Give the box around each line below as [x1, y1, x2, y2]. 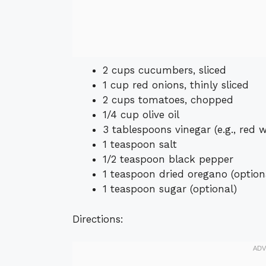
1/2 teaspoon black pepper [103, 153, 233, 166]
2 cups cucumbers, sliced [103, 64, 226, 77]
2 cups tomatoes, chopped [103, 94, 233, 106]
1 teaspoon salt [103, 138, 177, 151]
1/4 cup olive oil [103, 109, 179, 121]
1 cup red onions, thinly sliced [103, 79, 249, 91]
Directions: [72, 213, 123, 225]
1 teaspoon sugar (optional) [103, 183, 237, 195]
